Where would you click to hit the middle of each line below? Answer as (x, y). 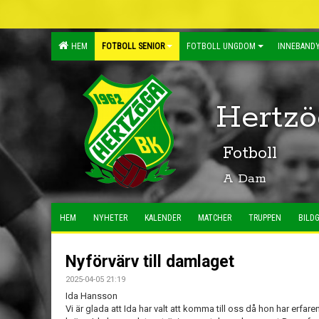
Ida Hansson (91, 296)
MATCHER (215, 218)
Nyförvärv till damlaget (150, 262)
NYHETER (110, 218)
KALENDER (163, 218)
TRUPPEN (265, 218)
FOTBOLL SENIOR (133, 46)
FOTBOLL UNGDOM (221, 46)
